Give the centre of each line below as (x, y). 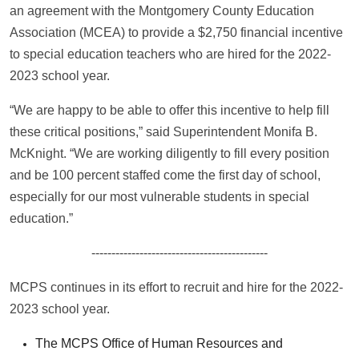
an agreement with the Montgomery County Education (162, 10)
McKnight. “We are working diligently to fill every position (169, 153)
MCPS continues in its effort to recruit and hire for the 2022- (176, 287)
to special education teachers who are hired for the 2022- (170, 54)
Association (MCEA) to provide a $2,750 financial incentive (176, 32)
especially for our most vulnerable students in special (159, 196)
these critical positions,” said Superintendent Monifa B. (163, 131)
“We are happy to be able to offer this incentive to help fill (169, 110)
